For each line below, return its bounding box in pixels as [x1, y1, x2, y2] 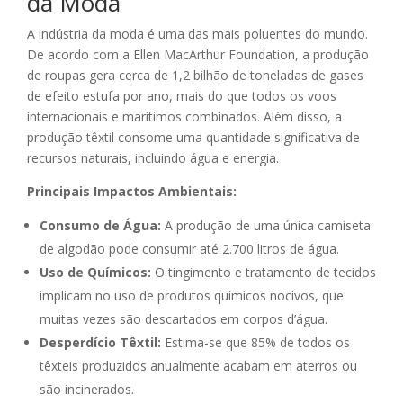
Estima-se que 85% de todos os [161, 334, 350, 352]
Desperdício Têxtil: [40, 334, 161, 352]
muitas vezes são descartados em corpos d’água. [40, 310, 327, 328]
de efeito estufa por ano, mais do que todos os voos [27, 87, 336, 105]
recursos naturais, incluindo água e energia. [27, 149, 279, 167]
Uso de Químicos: [40, 264, 151, 282]
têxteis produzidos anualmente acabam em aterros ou [40, 357, 357, 375]
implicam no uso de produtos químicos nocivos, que [40, 287, 344, 305]
